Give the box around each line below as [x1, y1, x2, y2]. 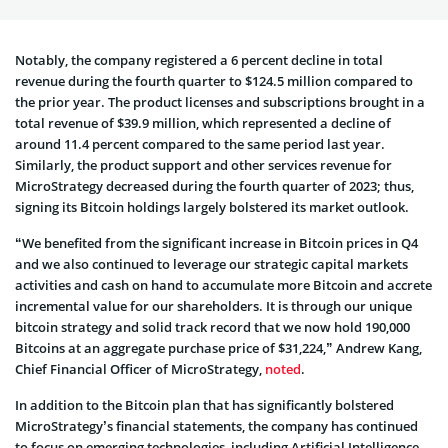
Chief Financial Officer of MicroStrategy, [15, 359, 265, 378]
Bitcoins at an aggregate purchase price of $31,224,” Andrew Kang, [15, 338, 422, 357]
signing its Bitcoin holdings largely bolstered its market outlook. [15, 197, 409, 216]
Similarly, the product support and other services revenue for [15, 155, 392, 174]
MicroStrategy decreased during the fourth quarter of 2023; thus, [15, 176, 414, 195]
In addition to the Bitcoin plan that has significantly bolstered [15, 395, 394, 414]
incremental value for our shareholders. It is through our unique [15, 296, 412, 315]
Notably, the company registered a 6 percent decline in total [15, 50, 383, 69]
